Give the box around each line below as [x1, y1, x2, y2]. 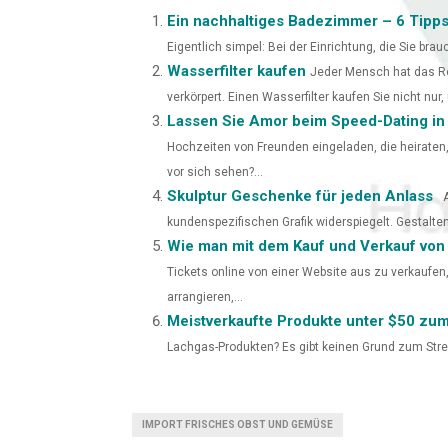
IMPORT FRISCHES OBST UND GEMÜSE [142, 418, 333, 430]
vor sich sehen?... [167, 164, 263, 179]
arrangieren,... [167, 289, 243, 304]
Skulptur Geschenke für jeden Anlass [167, 186, 433, 205]
